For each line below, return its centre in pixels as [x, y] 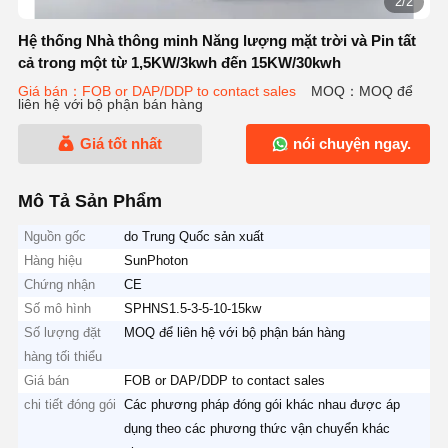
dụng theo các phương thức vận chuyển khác [257, 428]
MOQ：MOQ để [361, 91]
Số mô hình [58, 308]
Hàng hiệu [53, 260]
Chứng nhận [60, 284]
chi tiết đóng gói [70, 404]
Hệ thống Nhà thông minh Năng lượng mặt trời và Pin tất [216, 40]
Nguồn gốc [55, 236]
